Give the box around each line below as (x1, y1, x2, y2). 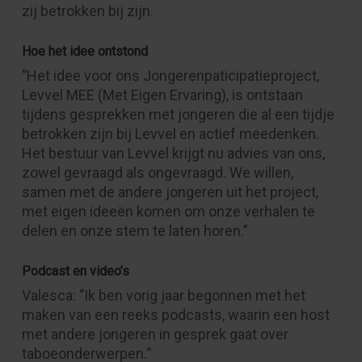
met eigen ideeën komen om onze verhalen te (21, 203, 315, 220)
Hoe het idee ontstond (21, 44, 148, 59)
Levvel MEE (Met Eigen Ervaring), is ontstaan (21, 86, 303, 103)
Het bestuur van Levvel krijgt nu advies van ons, (21, 145, 325, 162)
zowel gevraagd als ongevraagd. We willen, (21, 164, 293, 181)
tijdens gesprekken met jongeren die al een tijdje (21, 106, 335, 123)
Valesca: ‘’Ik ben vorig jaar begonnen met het (21, 287, 305, 304)
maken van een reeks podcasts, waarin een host (21, 306, 330, 323)
